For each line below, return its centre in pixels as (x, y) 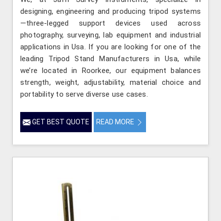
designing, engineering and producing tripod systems (110, 12)
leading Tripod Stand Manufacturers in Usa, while (110, 59)
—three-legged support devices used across (110, 23)
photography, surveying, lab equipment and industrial (110, 35)
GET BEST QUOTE (60, 122)
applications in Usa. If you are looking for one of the (110, 47)
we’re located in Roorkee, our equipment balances (110, 71)
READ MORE (116, 122)
